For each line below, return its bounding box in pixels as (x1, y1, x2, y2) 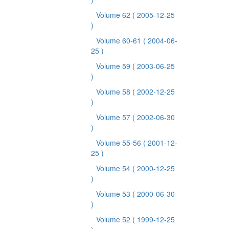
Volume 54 (96, 163, 132, 173)
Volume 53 (96, 189, 132, 199)
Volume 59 (96, 61, 132, 71)
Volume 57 (96, 112, 132, 122)
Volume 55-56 (96, 138, 143, 148)
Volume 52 (96, 214, 132, 224)
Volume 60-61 (96, 35, 143, 45)
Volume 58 (96, 86, 132, 97)
